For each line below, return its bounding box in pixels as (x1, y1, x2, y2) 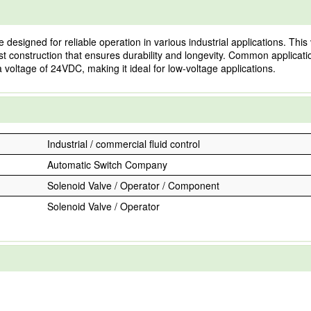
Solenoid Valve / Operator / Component (47, 178, 219, 192)
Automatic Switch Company (47, 158, 167, 171)
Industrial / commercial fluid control (47, 137, 200, 151)
